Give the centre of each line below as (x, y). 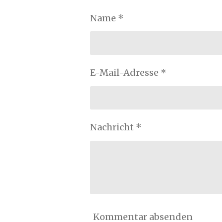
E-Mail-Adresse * (128, 73)
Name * (107, 18)
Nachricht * (116, 127)
